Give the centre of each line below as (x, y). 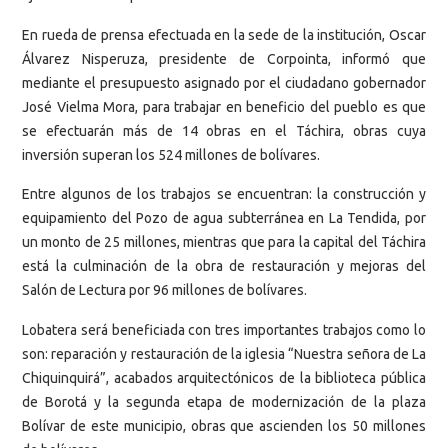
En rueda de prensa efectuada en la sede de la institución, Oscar (224, 34)
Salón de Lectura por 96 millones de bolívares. (164, 290)
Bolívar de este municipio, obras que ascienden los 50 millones (224, 425)
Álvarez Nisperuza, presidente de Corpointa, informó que (224, 58)
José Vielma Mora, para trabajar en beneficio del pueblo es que (224, 106)
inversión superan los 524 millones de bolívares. (171, 154)
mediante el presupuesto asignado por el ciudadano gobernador (224, 82)
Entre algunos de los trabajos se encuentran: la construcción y (224, 194)
